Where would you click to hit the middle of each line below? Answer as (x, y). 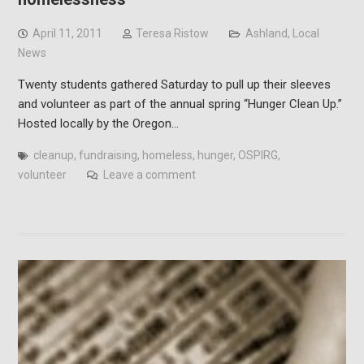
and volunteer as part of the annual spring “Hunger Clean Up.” (180, 104)
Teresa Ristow (172, 34)
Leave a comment (149, 175)
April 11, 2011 (67, 34)
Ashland (266, 34)
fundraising (108, 156)
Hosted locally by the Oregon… (98, 124)
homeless (167, 156)
